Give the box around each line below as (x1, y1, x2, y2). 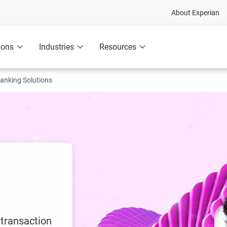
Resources (99, 42, 136, 52)
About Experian (171, 9, 219, 17)
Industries (39, 42, 74, 52)
